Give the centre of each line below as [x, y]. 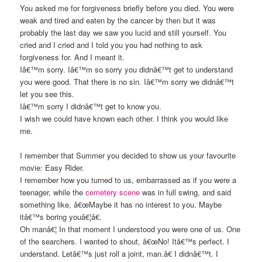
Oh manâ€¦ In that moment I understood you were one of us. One [130, 229]
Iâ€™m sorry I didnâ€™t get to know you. [91, 106]
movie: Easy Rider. [52, 168]
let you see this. [47, 94]
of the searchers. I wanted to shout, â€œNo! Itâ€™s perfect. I [125, 242]
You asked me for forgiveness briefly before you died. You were [127, 8]
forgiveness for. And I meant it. [73, 57]
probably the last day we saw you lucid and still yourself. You [123, 33]
